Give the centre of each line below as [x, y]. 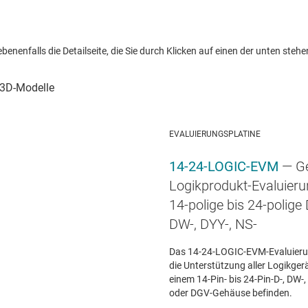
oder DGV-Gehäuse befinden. [231, 293]
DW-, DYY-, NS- [213, 224]
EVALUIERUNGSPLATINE [215, 134]
